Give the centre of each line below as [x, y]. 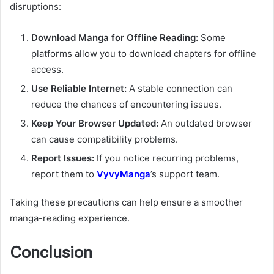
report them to [64, 174]
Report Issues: [63, 158]
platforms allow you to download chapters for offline [144, 53]
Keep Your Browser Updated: [95, 123]
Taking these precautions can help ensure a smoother [126, 202]
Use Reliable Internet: [79, 88]
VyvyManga [124, 174]
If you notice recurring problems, [166, 158]
